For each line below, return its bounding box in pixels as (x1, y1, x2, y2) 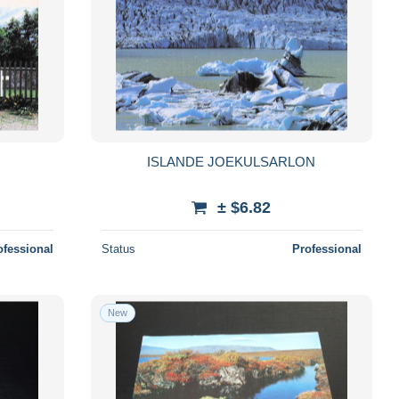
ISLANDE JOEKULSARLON (147, 153, 316, 169)
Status (101, 241, 135, 256)
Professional (291, 241, 362, 256)
